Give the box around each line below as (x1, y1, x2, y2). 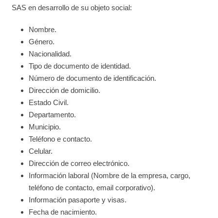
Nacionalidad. (29, 50, 72, 58)
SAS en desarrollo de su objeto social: (12, 3, 132, 12)
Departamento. (29, 110, 76, 119)
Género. (29, 37, 55, 46)
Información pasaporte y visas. (29, 196, 127, 204)
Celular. (29, 147, 53, 155)
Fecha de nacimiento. (29, 208, 97, 216)
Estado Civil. (29, 98, 69, 107)
